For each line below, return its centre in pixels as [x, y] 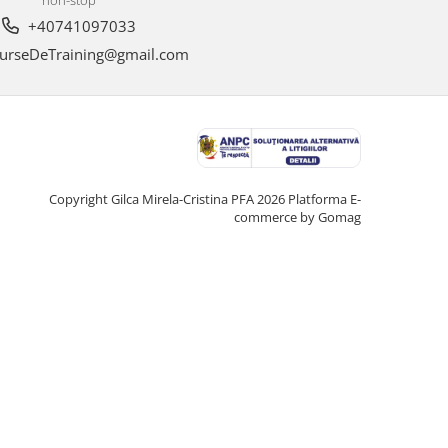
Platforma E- [324, 198]
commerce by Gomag [297, 216]
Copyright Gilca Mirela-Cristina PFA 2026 [168, 198]
